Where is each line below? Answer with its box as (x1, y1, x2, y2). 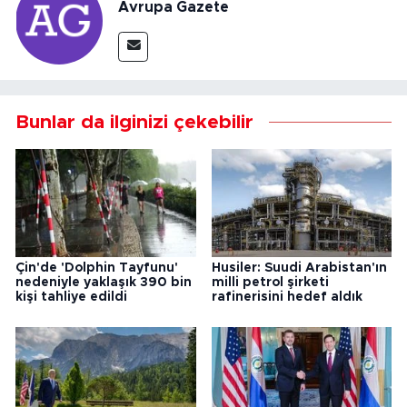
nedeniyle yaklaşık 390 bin (15, 275, 192, 289)
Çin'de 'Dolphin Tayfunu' (15, 261, 178, 274)
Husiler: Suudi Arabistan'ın (211, 261, 387, 274)
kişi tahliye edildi (15, 290, 127, 303)
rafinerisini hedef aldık (211, 290, 362, 303)
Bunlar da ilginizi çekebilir (15, 112, 253, 132)
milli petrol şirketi (211, 275, 329, 289)
